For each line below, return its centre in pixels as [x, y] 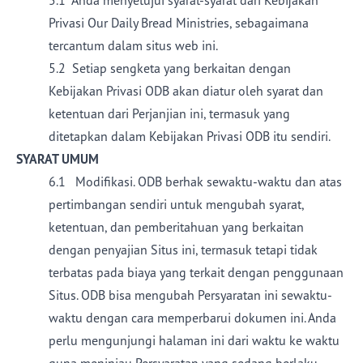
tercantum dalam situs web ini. [133, 45]
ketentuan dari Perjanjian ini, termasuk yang [169, 113]
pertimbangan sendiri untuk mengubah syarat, [176, 204]
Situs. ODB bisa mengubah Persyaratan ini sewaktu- [190, 295]
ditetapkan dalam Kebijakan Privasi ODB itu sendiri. [190, 136]
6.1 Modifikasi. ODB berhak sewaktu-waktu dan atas [195, 181]
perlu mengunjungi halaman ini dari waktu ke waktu [194, 340]
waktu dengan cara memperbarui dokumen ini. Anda [192, 318]
